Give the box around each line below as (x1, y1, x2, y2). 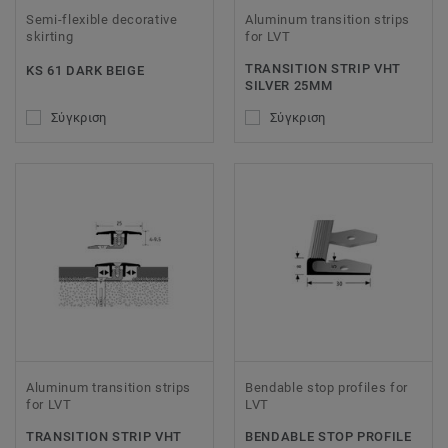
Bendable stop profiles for (245, 379, 408, 395)
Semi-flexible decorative (26, 12, 178, 28)
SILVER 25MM (245, 78, 333, 94)
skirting (26, 29, 74, 45)
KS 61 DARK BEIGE (26, 63, 145, 79)
